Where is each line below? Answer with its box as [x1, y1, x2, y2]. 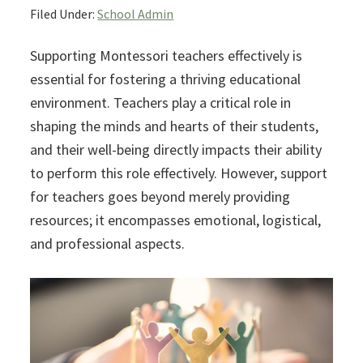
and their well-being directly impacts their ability [30, 140, 322, 160]
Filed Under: [30, 6, 98, 23]
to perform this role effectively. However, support [30, 164, 328, 183]
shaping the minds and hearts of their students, [30, 117, 319, 136]
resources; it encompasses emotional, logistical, [30, 211, 322, 230]
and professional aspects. [30, 234, 186, 254]
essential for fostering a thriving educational [30, 70, 301, 89]
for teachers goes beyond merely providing [30, 187, 291, 207]
